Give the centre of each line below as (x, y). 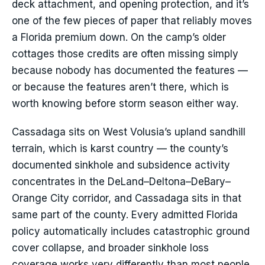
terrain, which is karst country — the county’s (120, 149)
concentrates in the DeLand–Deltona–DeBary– (121, 182)
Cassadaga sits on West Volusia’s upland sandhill (129, 132)
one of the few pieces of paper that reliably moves (132, 21)
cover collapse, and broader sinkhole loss (110, 248)
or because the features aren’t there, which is (120, 87)
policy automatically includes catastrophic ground (131, 232)
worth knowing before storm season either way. (125, 104)
